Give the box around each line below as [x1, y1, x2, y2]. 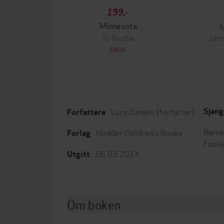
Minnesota [99, 19, 137, 31]
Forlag [67, 128, 90, 138]
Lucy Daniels [111, 105, 155, 117]
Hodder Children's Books [96, 126, 182, 138]
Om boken [67, 195, 121, 213]
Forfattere [67, 107, 105, 117]
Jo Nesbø [101, 31, 134, 43]
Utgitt [67, 149, 90, 159]
